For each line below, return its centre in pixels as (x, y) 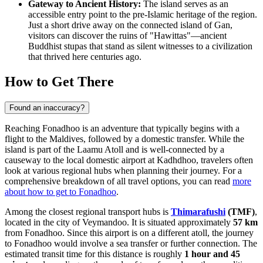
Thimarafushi (198, 211)
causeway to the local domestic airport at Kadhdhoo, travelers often (129, 160)
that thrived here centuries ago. (85, 57)
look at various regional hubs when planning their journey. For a (123, 170)
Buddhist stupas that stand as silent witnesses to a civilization (140, 46)
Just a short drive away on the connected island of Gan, (130, 25)
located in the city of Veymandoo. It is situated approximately (119, 222)
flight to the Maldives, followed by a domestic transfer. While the (124, 139)
